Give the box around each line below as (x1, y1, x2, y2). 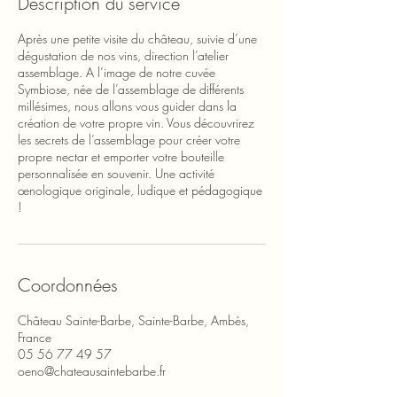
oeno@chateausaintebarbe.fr (18, 362, 166, 379)
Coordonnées (18, 272, 118, 297)
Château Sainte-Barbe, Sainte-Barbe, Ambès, (18, 311, 249, 329)
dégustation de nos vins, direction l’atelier (18, 46, 229, 64)
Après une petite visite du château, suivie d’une (18, 29, 257, 47)
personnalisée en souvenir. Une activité (18, 164, 214, 182)
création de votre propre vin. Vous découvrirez (18, 113, 254, 131)
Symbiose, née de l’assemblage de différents (18, 80, 244, 97)
